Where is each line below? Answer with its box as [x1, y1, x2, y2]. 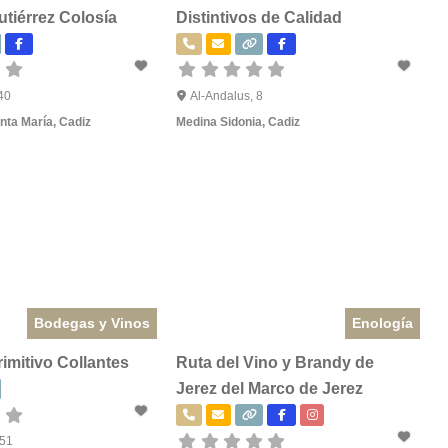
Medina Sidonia [176, 114, 263, 129]
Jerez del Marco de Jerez [176, 379, 364, 397]
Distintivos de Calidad [176, 8, 343, 26]
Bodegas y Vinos [34, 314, 150, 331]
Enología [351, 314, 413, 331]
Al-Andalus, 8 [189, 88, 263, 103]
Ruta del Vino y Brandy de [176, 353, 375, 371]
